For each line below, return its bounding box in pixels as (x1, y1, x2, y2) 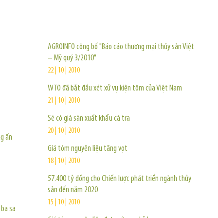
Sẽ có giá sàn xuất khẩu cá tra (48, 114, 130, 123)
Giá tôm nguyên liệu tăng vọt (48, 144, 127, 153)
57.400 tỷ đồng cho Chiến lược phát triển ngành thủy (48, 174, 191, 183)
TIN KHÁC (46, 8, 104, 25)
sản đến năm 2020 (48, 185, 98, 195)
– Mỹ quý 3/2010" (48, 54, 96, 63)
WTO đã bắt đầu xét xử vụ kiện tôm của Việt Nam (48, 84, 182, 93)
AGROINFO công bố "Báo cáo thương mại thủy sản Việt (48, 42, 194, 52)
